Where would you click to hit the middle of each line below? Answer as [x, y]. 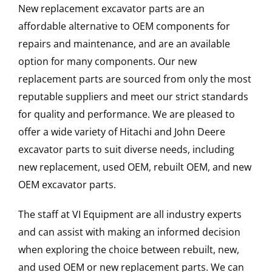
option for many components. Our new [107, 62]
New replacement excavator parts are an [111, 9]
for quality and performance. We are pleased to [126, 114]
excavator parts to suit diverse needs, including [126, 150]
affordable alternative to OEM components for [124, 26]
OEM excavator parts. [67, 185]
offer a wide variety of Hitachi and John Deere [121, 132]
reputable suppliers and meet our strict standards [133, 97]
